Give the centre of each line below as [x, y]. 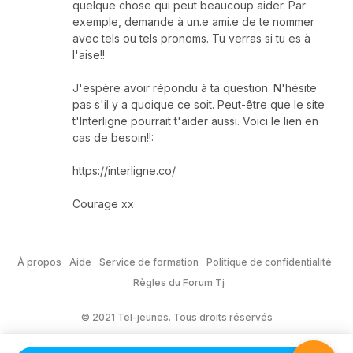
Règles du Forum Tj [178, 282]
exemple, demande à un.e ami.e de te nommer [193, 21]
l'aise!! [89, 54]
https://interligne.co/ [124, 170]
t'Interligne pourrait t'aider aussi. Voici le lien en [195, 121]
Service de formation [149, 262]
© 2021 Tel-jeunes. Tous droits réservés [176, 317]
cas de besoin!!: [113, 137]
